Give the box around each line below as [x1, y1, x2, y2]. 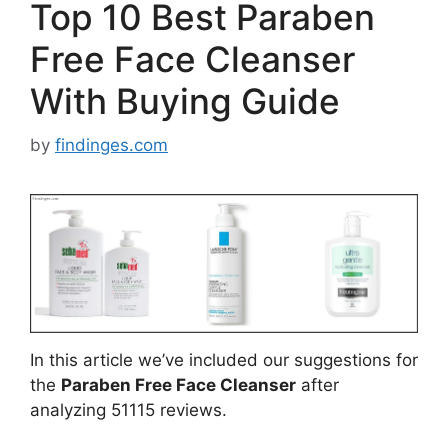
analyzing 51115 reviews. [30, 400, 227, 421]
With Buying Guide [30, 79, 340, 122]
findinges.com [55, 135, 168, 156]
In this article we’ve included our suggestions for [30, 350, 418, 371]
